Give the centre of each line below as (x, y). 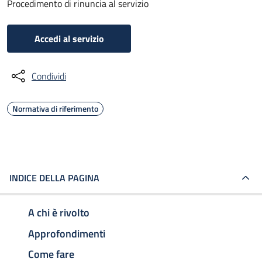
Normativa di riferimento (55, 108)
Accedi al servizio (69, 39)
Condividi (49, 76)
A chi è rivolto (59, 212)
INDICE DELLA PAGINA (54, 178)
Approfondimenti (67, 233)
